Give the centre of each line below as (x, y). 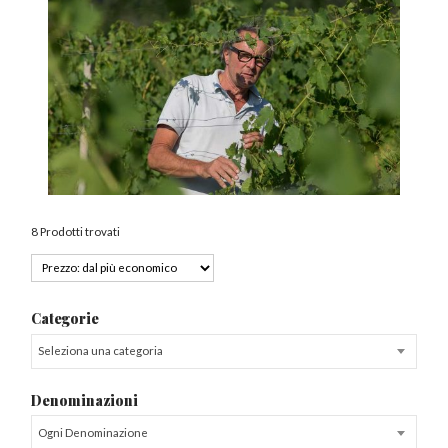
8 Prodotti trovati (76, 231)
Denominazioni (85, 399)
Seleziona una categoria (100, 351)
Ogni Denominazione (92, 432)
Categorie (65, 318)
